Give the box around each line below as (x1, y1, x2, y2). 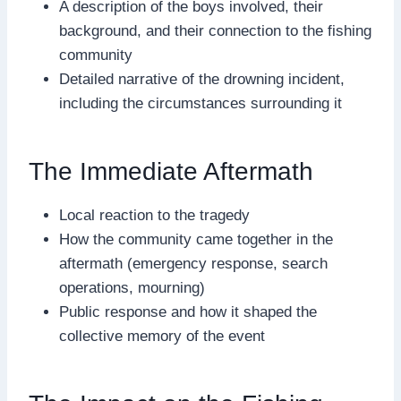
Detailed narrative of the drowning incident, (59, 70, 345, 88)
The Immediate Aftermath (29, 157, 313, 185)
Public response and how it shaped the (59, 303, 317, 320)
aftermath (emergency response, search (59, 254, 328, 272)
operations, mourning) (59, 278, 205, 296)
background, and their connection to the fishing (59, 21, 371, 39)
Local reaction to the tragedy (59, 206, 250, 224)
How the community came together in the (59, 230, 333, 248)
